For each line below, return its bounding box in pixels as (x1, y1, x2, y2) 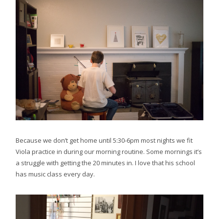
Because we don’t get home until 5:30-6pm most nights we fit (16, 136, 193, 145)
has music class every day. (16, 170, 95, 179)
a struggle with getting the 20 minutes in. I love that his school (16, 158, 195, 168)
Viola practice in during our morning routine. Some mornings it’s (16, 147, 202, 156)
